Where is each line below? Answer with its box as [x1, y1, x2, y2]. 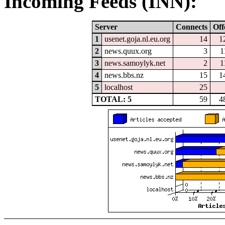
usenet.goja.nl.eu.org [104, 34, 170, 43]
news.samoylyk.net [104, 58, 165, 67]
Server [94, 22, 118, 31]
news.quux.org [104, 46, 152, 55]
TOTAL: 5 [94, 94, 132, 103]
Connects [176, 22, 207, 31]
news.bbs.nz [104, 70, 144, 79]
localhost [104, 82, 133, 91]
